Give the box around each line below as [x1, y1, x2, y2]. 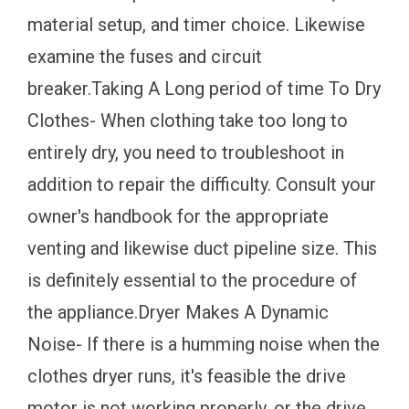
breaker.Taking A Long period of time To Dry [27, 77, 381, 100]
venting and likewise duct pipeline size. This [27, 236, 377, 259]
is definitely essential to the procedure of [27, 268, 357, 291]
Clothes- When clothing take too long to [27, 109, 348, 131]
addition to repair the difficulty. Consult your [27, 173, 376, 195]
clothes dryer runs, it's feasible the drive [27, 364, 346, 387]
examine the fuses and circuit [27, 45, 262, 68]
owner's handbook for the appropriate [27, 204, 329, 227]
